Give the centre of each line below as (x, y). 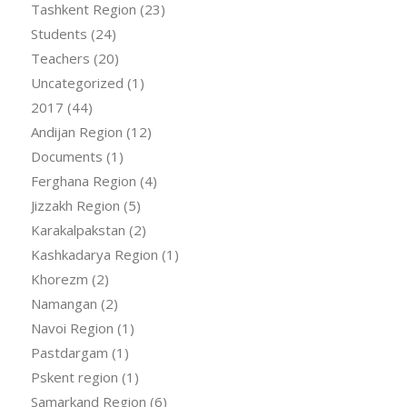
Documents (66, 156)
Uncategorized (77, 82)
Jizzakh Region (75, 205)
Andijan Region (76, 131)
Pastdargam (69, 352)
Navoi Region (72, 328)
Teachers (60, 58)
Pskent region (74, 377)
